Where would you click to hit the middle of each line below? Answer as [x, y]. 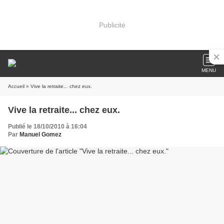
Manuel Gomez [40, 134]
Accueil [16, 86]
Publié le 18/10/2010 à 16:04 [47, 126]
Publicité [112, 25]
